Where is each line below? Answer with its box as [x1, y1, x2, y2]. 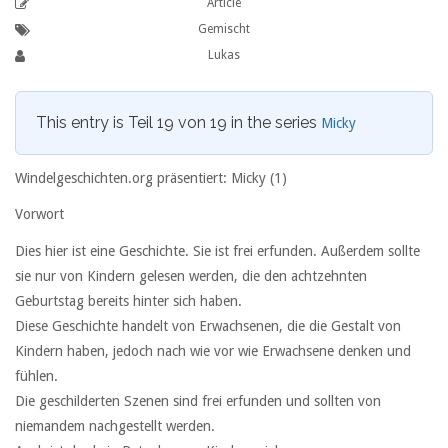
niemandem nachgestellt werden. [15, 417, 215, 434]
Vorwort [15, 206, 64, 223]
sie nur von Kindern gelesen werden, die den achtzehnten [15, 267, 367, 284]
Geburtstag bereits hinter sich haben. [15, 292, 242, 309]
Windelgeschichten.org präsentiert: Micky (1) [15, 170, 287, 187]
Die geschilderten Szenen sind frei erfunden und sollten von [15, 392, 381, 409]
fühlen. [15, 367, 58, 384]
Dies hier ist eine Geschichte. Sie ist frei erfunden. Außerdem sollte [15, 242, 420, 259]
